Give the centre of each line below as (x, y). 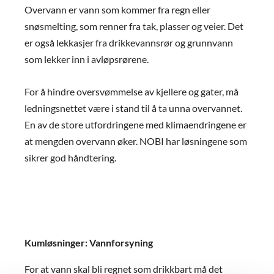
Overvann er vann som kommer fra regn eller (117, 10)
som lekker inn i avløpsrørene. (87, 59)
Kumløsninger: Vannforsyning (89, 242)
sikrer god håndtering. (70, 158)
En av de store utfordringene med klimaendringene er (135, 125)
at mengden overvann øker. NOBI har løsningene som (136, 141)
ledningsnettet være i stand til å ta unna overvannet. (133, 108)
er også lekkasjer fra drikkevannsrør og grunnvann (129, 43)
